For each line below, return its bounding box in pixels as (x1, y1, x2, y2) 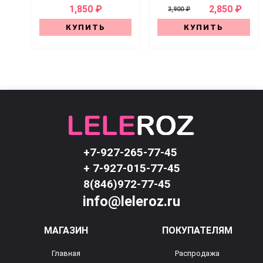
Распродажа (175, 249, 220, 258)
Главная (51, 249, 80, 258)
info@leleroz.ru (83, 193, 180, 210)
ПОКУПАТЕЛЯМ (162, 225, 232, 237)
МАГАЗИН (43, 225, 88, 237)
